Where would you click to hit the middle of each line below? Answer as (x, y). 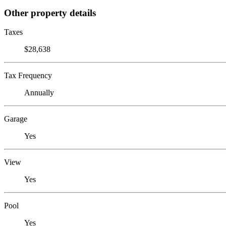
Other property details (50, 13)
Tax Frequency (28, 76)
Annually (39, 93)
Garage (16, 119)
